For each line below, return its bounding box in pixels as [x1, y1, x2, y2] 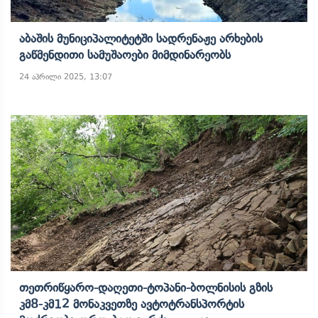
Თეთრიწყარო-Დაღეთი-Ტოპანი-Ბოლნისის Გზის [19, 280, 273, 295]
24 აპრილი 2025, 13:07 [19, 72, 112, 82]
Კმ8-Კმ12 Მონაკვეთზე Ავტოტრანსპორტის [19, 297, 244, 311]
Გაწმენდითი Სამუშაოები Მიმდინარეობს [19, 48, 231, 62]
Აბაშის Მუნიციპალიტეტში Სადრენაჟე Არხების [19, 31, 263, 45]
